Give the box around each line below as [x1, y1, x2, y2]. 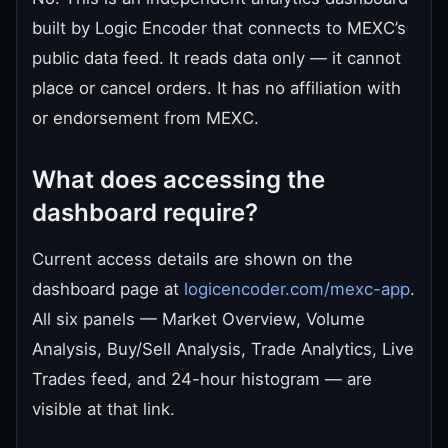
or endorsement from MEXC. [32, 107, 259, 128]
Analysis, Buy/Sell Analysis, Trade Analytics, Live [32, 338, 414, 359]
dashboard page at [32, 278, 184, 299]
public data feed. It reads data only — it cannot [32, 47, 401, 68]
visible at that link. [32, 398, 175, 419]
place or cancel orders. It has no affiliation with [32, 77, 401, 98]
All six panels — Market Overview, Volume [32, 308, 365, 329]
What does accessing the [32, 164, 325, 194]
